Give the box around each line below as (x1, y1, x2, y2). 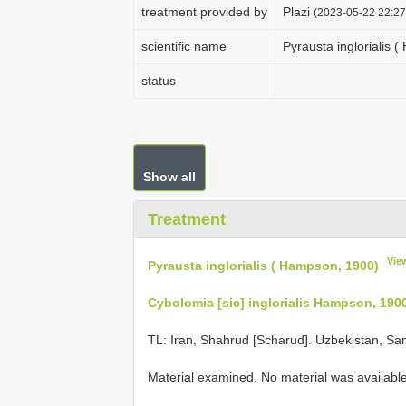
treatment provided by (141, 5, 267, 19)
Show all (143, 169, 196, 184)
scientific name (141, 39, 227, 53)
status (141, 73, 176, 88)
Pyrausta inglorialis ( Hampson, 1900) (148, 257, 379, 273)
